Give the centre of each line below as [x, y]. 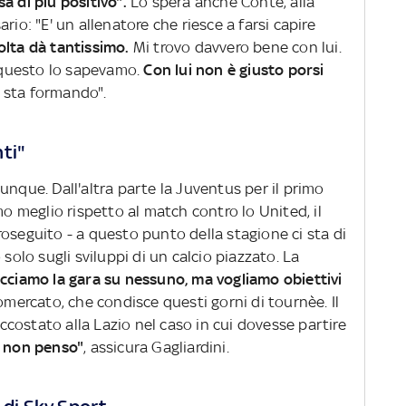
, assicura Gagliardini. [159, 347]
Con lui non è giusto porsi [232, 70]
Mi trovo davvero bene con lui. [237, 48]
